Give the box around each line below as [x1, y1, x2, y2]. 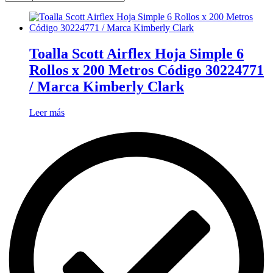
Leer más [29, 107, 65, 118]
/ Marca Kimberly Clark [29, 79, 184, 95]
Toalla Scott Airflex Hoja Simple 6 [29, 46, 244, 62]
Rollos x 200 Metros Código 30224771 [29, 62, 264, 79]
